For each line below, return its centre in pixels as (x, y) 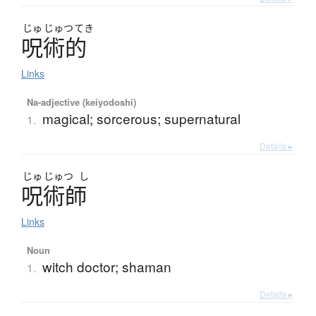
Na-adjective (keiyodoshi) (81, 102)
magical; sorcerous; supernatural (141, 119)
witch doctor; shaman (107, 267)
